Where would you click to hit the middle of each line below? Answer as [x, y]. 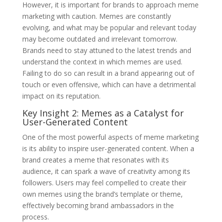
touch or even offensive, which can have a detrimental [109, 84]
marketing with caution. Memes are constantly [96, 16]
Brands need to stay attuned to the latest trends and [107, 50]
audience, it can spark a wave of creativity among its [106, 171]
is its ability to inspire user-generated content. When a [108, 148]
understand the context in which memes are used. [102, 61]
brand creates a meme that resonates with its [95, 160]
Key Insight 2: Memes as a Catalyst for [103, 113]
